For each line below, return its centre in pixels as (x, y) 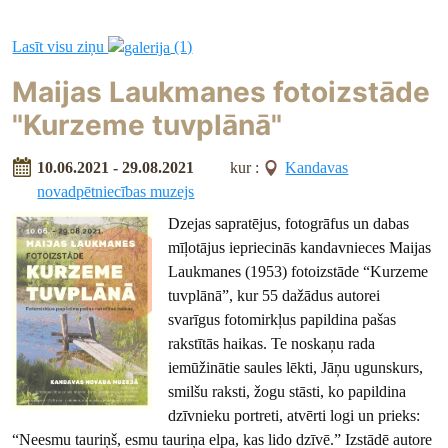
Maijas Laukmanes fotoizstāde (221, 92)
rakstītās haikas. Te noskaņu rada (272, 343)
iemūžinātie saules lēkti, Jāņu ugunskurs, (296, 367)
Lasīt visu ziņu (60, 47)
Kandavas (317, 167)
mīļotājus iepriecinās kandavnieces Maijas (300, 247)
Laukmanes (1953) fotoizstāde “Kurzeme (298, 271)
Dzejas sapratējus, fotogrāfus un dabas (289, 223)
